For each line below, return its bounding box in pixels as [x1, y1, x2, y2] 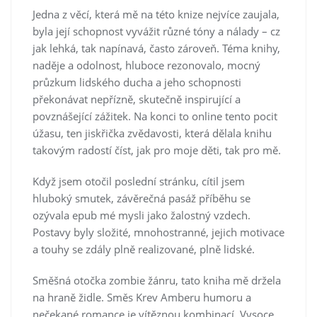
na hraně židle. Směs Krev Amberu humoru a [33, 289, 251, 304]
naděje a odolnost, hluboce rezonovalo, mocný [33, 57, 260, 72]
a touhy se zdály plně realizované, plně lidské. [33, 241, 255, 256]
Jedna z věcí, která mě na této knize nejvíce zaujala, [33, 6, 279, 21]
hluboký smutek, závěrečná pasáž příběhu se [33, 190, 250, 205]
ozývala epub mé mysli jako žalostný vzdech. [33, 207, 250, 222]
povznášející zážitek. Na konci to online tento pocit [33, 108, 277, 123]
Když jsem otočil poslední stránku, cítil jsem [33, 173, 245, 188]
